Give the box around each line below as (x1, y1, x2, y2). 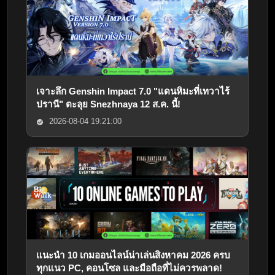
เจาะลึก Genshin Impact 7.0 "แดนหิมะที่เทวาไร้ (36, 86, 230, 97)
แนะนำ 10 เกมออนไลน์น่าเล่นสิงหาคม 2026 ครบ (36, 250, 230, 261)
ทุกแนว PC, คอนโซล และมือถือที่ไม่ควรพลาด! (36, 263, 222, 274)
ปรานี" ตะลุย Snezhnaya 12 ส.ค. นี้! (36, 99, 180, 110)
